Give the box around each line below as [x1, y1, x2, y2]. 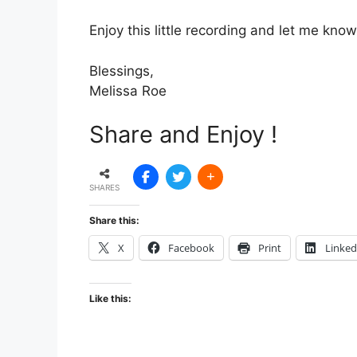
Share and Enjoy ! [89, 120, 277, 148]
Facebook [168, 240, 214, 255]
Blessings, [89, 62, 154, 79]
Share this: [89, 214, 139, 226]
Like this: [89, 292, 131, 304]
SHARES [89, 182, 120, 192]
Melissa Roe [89, 82, 167, 99]
